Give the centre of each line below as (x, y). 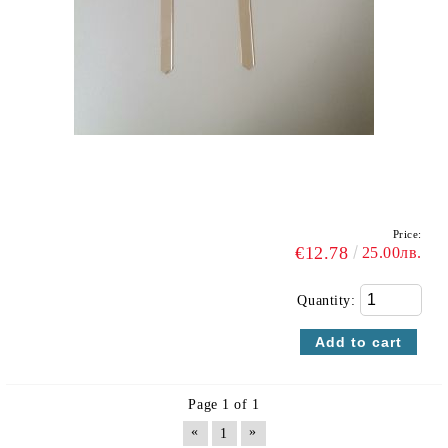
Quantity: (328, 300)
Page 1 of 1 (224, 404)
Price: (407, 234)
